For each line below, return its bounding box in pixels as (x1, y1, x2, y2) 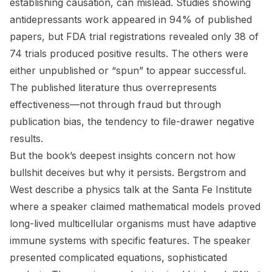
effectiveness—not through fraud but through (10, 98, 221, 110)
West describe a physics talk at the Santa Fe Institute (10, 183, 252, 195)
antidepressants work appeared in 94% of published (10, 13, 252, 25)
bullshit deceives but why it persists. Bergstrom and (10, 166, 246, 178)
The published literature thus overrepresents (10, 81, 217, 93)
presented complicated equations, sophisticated (10, 251, 227, 263)
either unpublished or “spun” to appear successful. (10, 64, 246, 76)
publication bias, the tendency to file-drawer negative (10, 115, 254, 127)
